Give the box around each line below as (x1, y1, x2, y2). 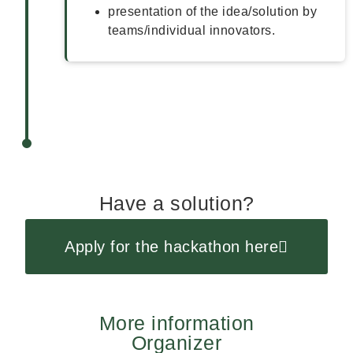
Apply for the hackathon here (65, 237, 279, 255)
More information (98, 311, 255, 334)
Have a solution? (98, 191, 255, 214)
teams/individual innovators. (108, 23, 275, 37)
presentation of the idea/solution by (108, 4, 317, 18)
